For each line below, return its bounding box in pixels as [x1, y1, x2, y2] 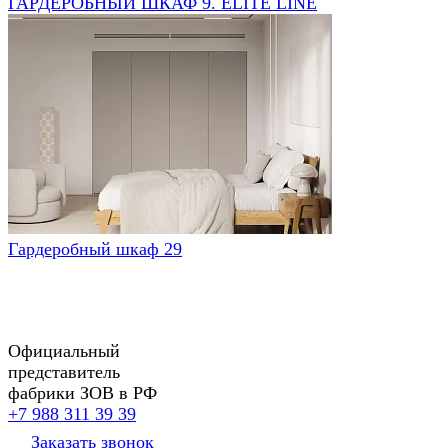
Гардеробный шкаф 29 [8, 238, 182, 259]
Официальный [8, 340, 120, 361]
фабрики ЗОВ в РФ [8, 382, 157, 403]
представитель [8, 361, 120, 382]
